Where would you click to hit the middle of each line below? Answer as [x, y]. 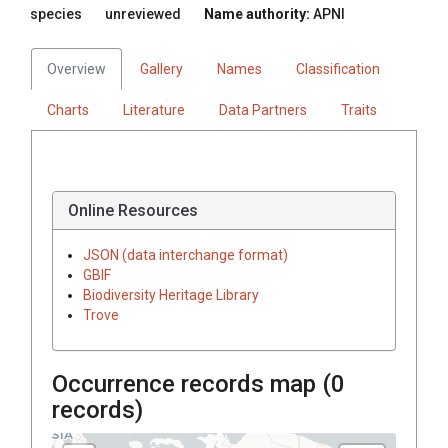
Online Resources [133, 210]
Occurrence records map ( [191, 383]
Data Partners [263, 109]
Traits [359, 109]
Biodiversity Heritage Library [171, 294]
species [56, 13]
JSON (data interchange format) [185, 254]
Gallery [161, 68]
